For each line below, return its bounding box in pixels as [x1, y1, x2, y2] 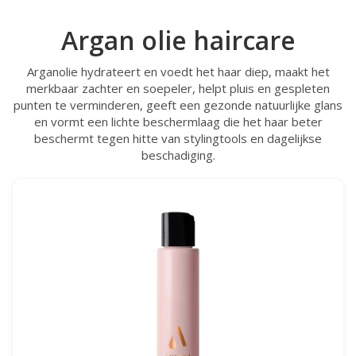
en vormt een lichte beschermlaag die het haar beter [33, 113, 323, 130]
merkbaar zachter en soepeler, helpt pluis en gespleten [26, 79, 330, 96]
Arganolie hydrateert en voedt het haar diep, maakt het [26, 63, 330, 79]
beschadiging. [141, 146, 215, 163]
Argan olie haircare [60, 22, 296, 57]
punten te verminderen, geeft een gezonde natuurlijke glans [14, 96, 342, 113]
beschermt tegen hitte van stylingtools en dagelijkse [34, 130, 322, 146]
